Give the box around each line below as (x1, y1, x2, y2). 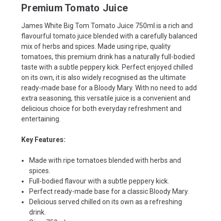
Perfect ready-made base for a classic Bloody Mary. (29, 187, 189, 195)
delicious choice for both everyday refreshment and (21, 104, 182, 112)
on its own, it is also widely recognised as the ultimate (21, 73, 186, 81)
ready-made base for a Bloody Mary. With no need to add (21, 83, 197, 92)
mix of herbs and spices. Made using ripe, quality (21, 42, 171, 50)
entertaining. (21, 114, 61, 123)
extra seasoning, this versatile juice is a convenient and (21, 94, 190, 102)
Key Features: (21, 135, 66, 144)
